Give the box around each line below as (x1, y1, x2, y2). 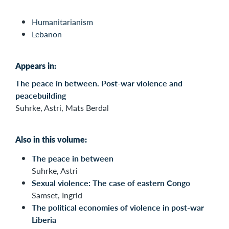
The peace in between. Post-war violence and (15, 77, 182, 89)
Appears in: (15, 60, 56, 72)
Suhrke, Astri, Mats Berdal (15, 102, 109, 114)
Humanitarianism (32, 16, 93, 28)
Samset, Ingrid (32, 189, 82, 201)
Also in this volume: (15, 133, 87, 146)
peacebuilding (15, 89, 66, 102)
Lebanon (32, 28, 62, 40)
